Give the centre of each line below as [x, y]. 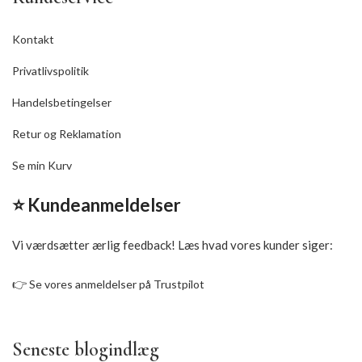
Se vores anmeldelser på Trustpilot [117, 284]
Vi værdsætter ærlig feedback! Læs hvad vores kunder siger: [173, 245]
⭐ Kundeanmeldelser [97, 205]
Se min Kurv [42, 166]
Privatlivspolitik [51, 71]
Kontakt [33, 40]
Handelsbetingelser [62, 103]
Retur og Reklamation [67, 134]
